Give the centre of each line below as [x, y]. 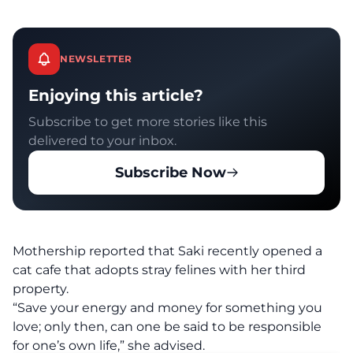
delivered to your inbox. [102, 141]
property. [41, 289]
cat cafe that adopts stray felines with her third [159, 270]
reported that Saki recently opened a [204, 251]
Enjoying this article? [116, 96]
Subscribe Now [170, 173]
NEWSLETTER [96, 59]
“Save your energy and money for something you [167, 308]
